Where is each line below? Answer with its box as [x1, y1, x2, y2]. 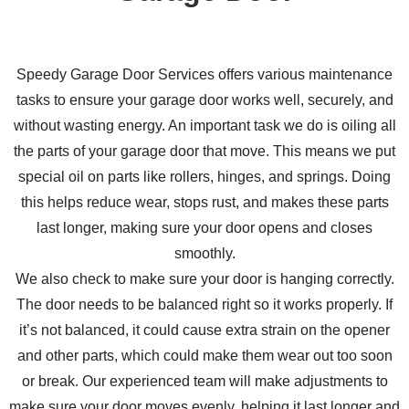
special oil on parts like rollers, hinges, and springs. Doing [18, 169, 391, 184]
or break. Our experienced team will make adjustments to [21, 373, 388, 389]
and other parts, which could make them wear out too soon [16, 348, 393, 363]
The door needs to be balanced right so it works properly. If [16, 297, 393, 312]
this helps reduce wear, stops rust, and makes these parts [20, 194, 389, 210]
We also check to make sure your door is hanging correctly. [15, 271, 394, 287]
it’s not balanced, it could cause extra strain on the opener [19, 322, 390, 338]
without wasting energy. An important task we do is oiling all [13, 118, 396, 133]
